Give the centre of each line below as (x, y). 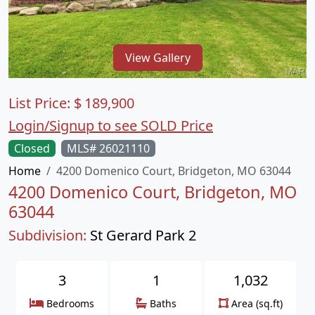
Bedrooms (70, 303)
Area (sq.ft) (257, 303)
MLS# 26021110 (108, 148)
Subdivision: (47, 235)
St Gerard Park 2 (143, 235)
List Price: (41, 103)
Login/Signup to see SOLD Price (111, 126)
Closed (32, 148)
